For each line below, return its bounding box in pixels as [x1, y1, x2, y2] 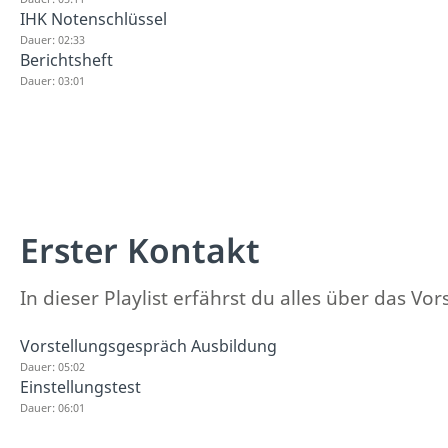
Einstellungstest [20, 375, 141, 398]
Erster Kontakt [20, 226, 260, 273]
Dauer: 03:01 [20, 73, 85, 88]
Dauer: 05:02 [20, 358, 85, 374]
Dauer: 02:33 [20, 32, 85, 47]
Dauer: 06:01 [20, 399, 85, 415]
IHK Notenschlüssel [20, 8, 167, 30]
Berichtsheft [20, 49, 113, 71]
